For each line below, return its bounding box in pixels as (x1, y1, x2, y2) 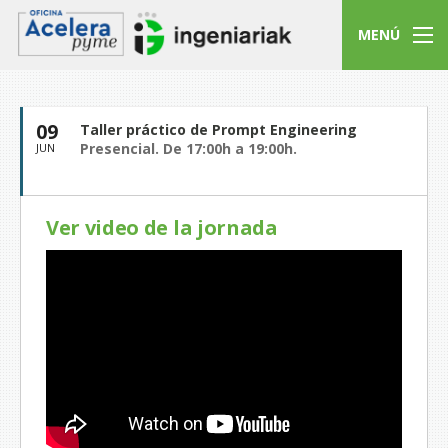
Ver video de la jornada (46, 214, 278, 241)
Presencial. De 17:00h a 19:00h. (80, 139, 297, 158)
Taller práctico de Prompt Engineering (80, 120, 357, 139)
